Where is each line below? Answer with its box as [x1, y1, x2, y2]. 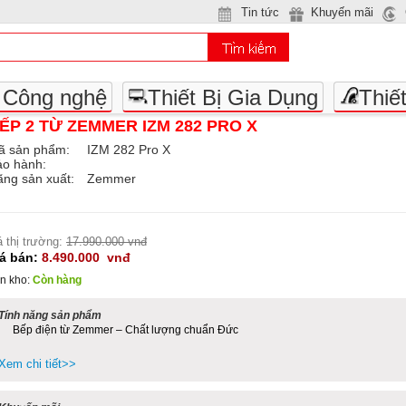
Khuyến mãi [311, 5, 373, 19]
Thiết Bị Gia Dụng [148, 84, 318, 110]
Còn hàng [32, 273, 82, 286]
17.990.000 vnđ [65, 234, 147, 248]
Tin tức [241, 5, 279, 19]
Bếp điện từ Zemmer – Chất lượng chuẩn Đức [12, 323, 238, 336]
